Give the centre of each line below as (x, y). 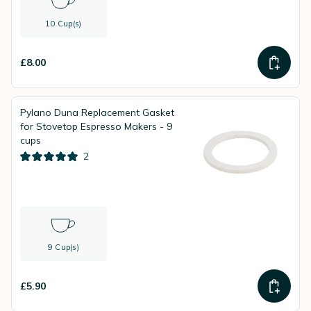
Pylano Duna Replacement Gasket (97, 112)
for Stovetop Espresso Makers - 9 (96, 126)
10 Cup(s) (64, 24)
